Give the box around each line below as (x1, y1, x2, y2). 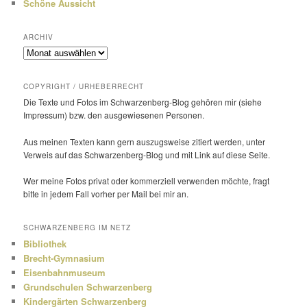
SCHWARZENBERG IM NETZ (23, 222, 132, 232)
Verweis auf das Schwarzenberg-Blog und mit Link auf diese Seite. (23, 148, 271, 160)
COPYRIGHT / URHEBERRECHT (23, 82, 145, 92)
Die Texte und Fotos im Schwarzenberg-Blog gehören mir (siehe (23, 96, 262, 108)
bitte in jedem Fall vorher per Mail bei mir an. (23, 188, 189, 200)
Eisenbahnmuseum (23, 265, 106, 279)
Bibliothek (23, 236, 67, 250)
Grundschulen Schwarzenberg (23, 280, 153, 293)
